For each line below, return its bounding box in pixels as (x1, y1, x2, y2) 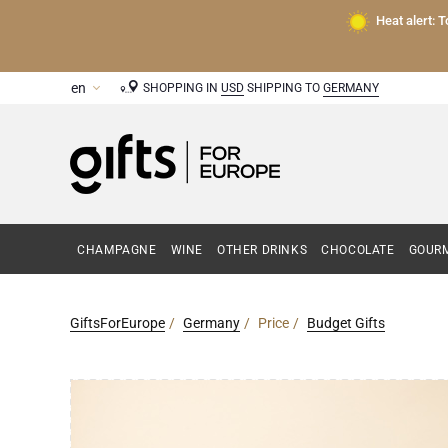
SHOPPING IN (142, 81, 221, 96)
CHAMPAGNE (77, 242, 157, 257)
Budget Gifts (306, 314, 385, 331)
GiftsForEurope (69, 314, 165, 331)
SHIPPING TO (246, 81, 323, 96)
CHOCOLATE (321, 242, 395, 257)
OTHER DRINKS (217, 242, 308, 257)
